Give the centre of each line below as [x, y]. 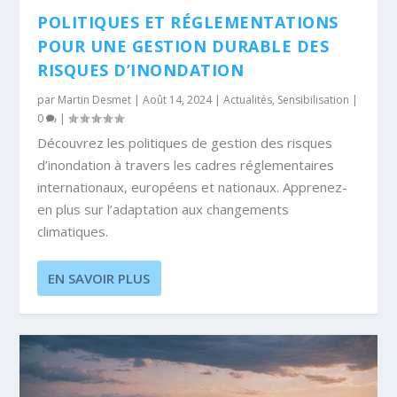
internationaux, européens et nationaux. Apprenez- [193, 187]
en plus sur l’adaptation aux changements [163, 210]
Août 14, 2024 [178, 100]
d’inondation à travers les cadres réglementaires [186, 165]
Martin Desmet [95, 100]
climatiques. [73, 232]
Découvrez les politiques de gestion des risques [185, 143]
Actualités [248, 100]
